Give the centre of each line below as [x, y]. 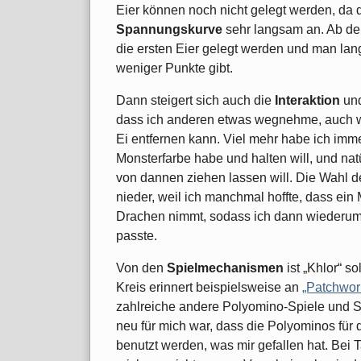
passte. [137, 235]
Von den [141, 268]
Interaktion [307, 100]
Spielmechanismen [225, 268]
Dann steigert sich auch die [195, 100]
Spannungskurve [169, 29]
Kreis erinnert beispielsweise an [209, 287]
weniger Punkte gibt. [174, 68]
